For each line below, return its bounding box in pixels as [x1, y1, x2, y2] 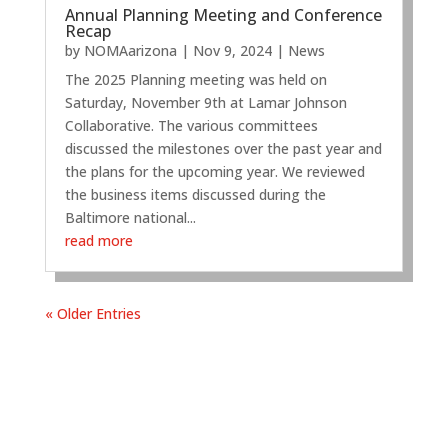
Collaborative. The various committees [64, 116, 318, 136]
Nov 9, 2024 [192, 41, 272, 61]
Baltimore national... [64, 208, 196, 228]
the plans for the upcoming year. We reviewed [64, 162, 365, 182]
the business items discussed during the [64, 185, 326, 205]
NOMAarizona [83, 41, 177, 61]
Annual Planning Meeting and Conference [64, 4, 382, 27]
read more [64, 231, 133, 251]
